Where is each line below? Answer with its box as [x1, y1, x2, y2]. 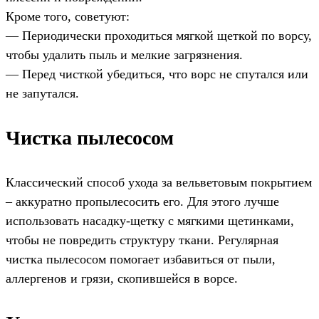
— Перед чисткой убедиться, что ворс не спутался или [6, 67, 308, 82]
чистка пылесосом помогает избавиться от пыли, [6, 252, 276, 267]
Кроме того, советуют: [6, 9, 130, 24]
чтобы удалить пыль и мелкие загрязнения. [6, 48, 243, 63]
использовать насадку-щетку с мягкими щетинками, [6, 214, 294, 229]
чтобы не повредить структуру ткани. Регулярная [6, 233, 278, 248]
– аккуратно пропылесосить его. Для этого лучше [6, 194, 279, 209]
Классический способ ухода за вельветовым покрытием [6, 175, 312, 190]
